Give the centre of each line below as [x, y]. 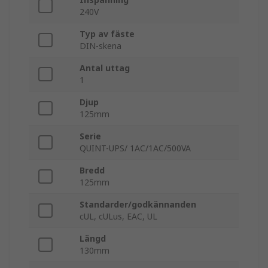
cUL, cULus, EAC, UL [118, 217]
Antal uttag [105, 68]
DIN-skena [100, 46]
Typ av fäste [107, 34]
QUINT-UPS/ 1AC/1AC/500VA [135, 148]
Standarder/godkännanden [138, 205]
